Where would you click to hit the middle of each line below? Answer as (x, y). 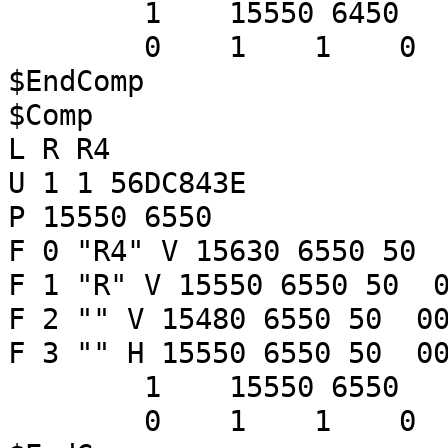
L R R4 (59, 149)
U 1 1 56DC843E (127, 183)
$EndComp (76, 81)
